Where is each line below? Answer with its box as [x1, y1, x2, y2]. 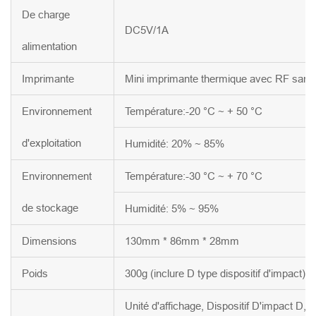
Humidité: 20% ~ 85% [125, 138, 224, 150]
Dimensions [22, 235, 77, 248]
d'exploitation [22, 137, 81, 150]
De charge [22, 8, 70, 21]
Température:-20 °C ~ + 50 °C [125, 105, 262, 118]
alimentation [22, 40, 77, 53]
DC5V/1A [125, 24, 169, 37]
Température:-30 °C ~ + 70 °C [125, 170, 262, 183]
